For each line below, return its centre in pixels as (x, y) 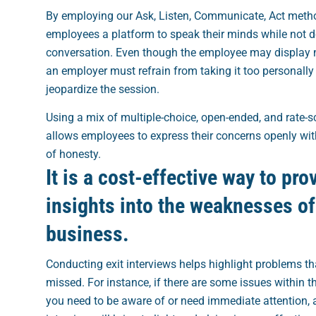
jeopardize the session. (102, 89)
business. (87, 233)
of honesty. (73, 154)
